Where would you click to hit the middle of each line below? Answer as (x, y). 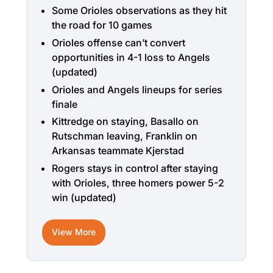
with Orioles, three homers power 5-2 (138, 183)
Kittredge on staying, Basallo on (125, 122)
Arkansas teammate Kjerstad (118, 151)
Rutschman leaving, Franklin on (125, 136)
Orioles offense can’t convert (119, 42)
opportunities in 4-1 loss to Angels (131, 57)
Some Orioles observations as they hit (139, 10)
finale (65, 104)
